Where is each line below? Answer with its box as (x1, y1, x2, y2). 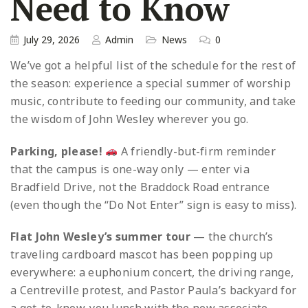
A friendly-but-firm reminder (118, 143, 276, 159)
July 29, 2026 (23, 32, 80, 46)
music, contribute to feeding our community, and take (10, 93, 296, 109)
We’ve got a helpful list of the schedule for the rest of (10, 57, 296, 73)
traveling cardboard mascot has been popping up (10, 247, 274, 263)
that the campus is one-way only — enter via (10, 161, 250, 177)
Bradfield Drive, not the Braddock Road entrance (10, 179, 270, 195)
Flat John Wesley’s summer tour (10, 229, 190, 245)
